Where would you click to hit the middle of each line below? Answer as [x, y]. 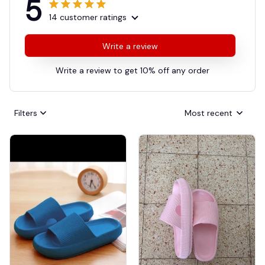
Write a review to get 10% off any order [132, 71]
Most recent [209, 113]
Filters [26, 113]
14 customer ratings [88, 17]
